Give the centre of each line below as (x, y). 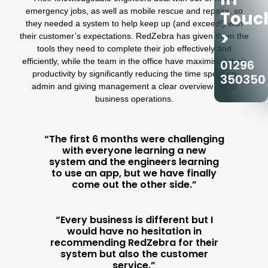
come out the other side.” (134, 185)
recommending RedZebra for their (134, 243)
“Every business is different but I (134, 220)
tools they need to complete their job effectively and (134, 48)
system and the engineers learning (134, 162)
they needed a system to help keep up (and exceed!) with (134, 23)
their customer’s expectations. (77, 36)
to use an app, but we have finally (134, 173)
